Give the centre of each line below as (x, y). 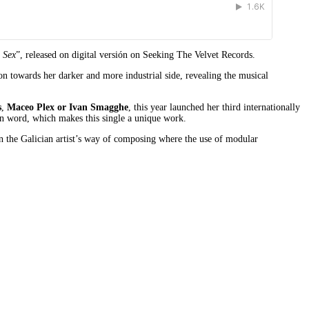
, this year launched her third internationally (214, 107)
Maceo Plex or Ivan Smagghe (68, 107)
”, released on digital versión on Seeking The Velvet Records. (136, 54)
